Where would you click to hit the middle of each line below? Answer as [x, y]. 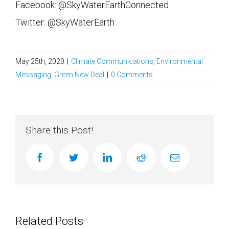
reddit [156, 157]
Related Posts [49, 221]
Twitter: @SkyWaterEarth [65, 22]
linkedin [127, 157]
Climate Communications [112, 61]
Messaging [33, 74]
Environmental [180, 61]
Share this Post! [59, 130]
